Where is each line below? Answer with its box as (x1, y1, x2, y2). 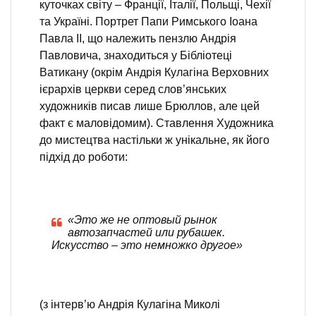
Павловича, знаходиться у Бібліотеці (39, 49, 232, 61)
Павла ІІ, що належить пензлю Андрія (39, 32, 236, 44)
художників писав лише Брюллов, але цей (39, 99, 260, 112)
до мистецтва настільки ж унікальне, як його (39, 133, 269, 146)
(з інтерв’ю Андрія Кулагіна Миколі (39, 298, 220, 310)
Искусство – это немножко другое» (51, 238, 243, 251)
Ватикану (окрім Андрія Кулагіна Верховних (39, 66, 269, 78)
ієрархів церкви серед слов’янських (39, 83, 226, 95)
